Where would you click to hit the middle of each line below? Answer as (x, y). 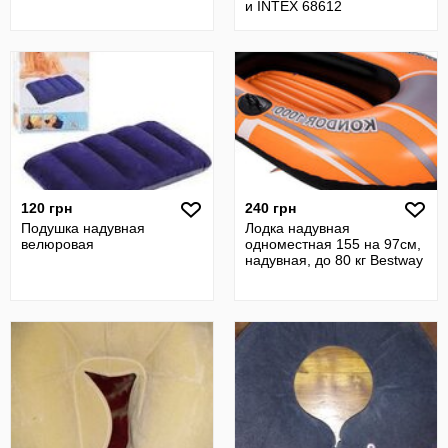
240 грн (270, 208)
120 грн (46, 208)
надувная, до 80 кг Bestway (334, 260)
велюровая (57, 244)
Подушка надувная (83, 228)
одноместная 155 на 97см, (333, 244)
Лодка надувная (297, 228)
